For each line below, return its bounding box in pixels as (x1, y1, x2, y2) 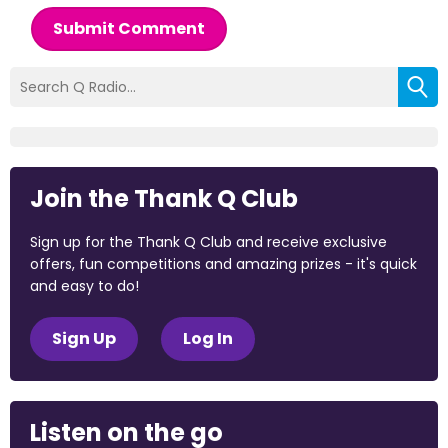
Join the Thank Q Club (30, 182, 298, 215)
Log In (183, 327, 233, 350)
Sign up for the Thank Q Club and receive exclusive (30, 232, 387, 252)
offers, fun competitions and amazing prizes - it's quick (30, 254, 417, 274)
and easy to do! (30, 276, 139, 296)
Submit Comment (53, 17, 206, 40)
